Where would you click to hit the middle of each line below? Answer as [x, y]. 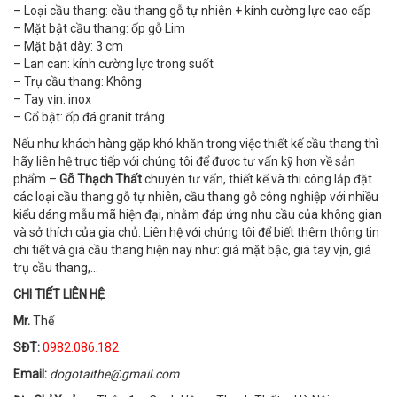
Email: [30, 374]
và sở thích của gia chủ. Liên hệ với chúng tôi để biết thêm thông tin [196, 232]
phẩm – [36, 179]
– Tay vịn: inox [52, 99]
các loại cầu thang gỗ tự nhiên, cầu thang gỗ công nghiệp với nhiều [196, 197]
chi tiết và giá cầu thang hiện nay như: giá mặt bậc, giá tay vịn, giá [192, 250]
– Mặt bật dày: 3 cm [68, 46]
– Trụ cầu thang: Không [78, 82]
